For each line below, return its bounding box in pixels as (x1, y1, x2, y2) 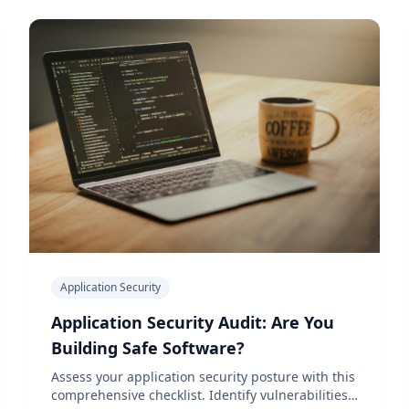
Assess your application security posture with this (51, 367, 355, 385)
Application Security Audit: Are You (51, 310, 334, 333)
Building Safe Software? (51, 336, 245, 359)
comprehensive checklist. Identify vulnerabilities (51, 385, 348, 404)
